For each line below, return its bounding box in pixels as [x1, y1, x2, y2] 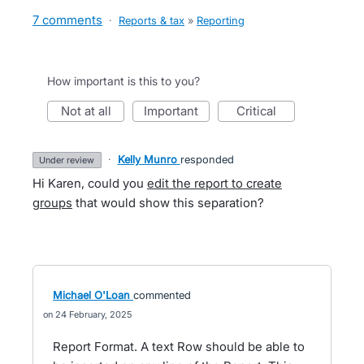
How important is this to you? [47, 74, 200, 88]
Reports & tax [119, 14, 184, 27]
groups [32, 195, 72, 210]
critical [245, 103, 276, 119]
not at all [69, 103, 111, 119]
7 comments [32, 12, 102, 28]
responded [180, 153, 234, 166]
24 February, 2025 [55, 309, 132, 320]
